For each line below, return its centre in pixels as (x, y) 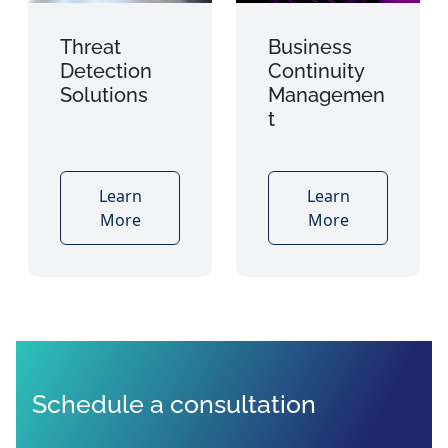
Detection (106, 70)
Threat (90, 46)
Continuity (316, 70)
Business (310, 46)
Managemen (326, 94)
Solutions (104, 94)
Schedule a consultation (174, 403)
